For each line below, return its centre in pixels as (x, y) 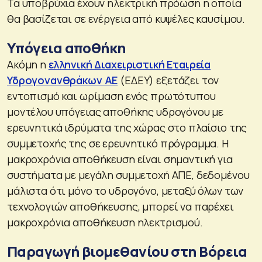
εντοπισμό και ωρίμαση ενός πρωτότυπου (111, 96)
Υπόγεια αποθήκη (66, 48)
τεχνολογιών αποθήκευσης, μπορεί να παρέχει (120, 207)
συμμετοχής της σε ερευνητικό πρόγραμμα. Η (118, 144)
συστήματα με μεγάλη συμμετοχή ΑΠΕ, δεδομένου (128, 175)
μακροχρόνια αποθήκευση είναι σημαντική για (120, 159)
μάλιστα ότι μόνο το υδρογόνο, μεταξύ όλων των (125, 191)
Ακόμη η (28, 65)
